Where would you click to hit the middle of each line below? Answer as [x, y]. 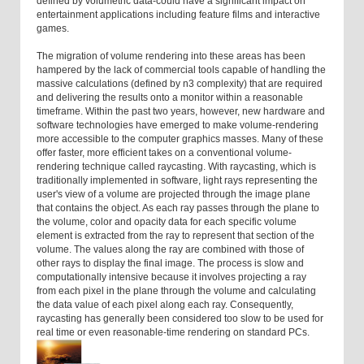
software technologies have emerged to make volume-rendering [178, 126]
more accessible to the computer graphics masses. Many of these [180, 139]
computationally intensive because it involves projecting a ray [171, 277]
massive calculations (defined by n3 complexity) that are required [180, 84]
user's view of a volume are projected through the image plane [173, 195]
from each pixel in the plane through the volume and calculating [176, 291]
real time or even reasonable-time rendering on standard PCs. [173, 333]
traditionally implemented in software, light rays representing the [177, 181]
